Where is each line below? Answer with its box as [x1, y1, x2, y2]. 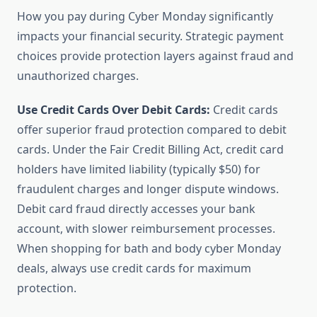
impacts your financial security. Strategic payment [17, 28, 284, 45]
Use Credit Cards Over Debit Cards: [17, 102, 210, 118]
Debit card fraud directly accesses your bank [17, 201, 255, 217]
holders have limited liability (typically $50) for [17, 161, 260, 178]
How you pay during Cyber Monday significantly [17, 8, 273, 25]
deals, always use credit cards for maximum [17, 260, 251, 277]
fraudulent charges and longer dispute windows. [17, 181, 279, 197]
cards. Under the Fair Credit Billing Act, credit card [17, 142, 284, 158]
